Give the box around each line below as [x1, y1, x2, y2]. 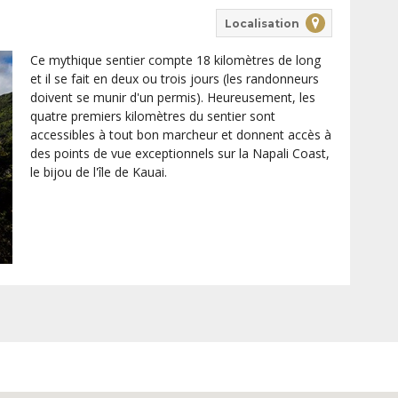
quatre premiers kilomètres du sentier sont [29, 107, 275, 125]
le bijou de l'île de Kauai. [29, 163, 167, 181]
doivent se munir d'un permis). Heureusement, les [29, 89, 315, 107]
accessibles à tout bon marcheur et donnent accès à [29, 126, 331, 144]
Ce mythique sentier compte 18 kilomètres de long [29, 52, 321, 69]
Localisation [224, 16, 299, 30]
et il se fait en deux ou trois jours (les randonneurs [29, 70, 319, 88]
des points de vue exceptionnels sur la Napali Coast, [29, 145, 330, 163]
